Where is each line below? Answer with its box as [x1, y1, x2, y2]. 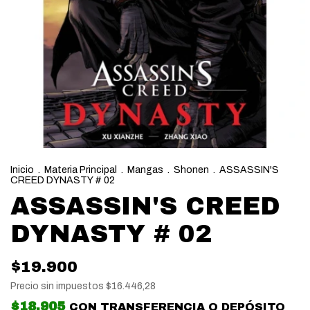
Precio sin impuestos [10, 281, 106, 291]
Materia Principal [44, 165, 117, 175]
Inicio [10, 165, 34, 175]
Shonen [174, 165, 209, 175]
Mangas [127, 165, 163, 175]
